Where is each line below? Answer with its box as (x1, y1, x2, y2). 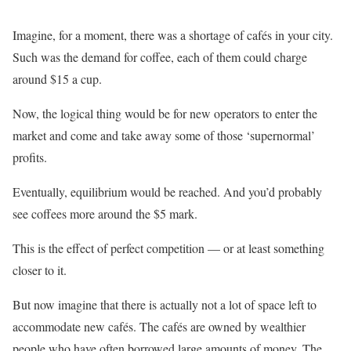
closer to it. (13, 262, 67, 279)
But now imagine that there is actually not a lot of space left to (13, 296, 317, 313)
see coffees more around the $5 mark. (13, 205, 197, 223)
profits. (13, 149, 47, 166)
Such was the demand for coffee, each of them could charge (13, 49, 307, 66)
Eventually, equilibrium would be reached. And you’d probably (13, 183, 322, 201)
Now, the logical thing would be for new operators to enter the (13, 105, 317, 122)
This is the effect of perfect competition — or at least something (13, 240, 324, 257)
